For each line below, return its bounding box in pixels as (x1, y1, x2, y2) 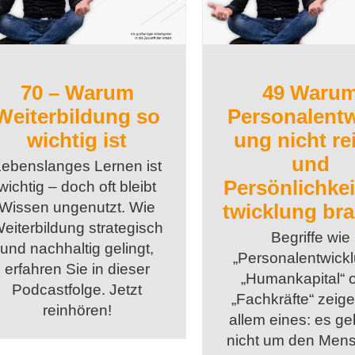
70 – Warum (20, 81, 134, 105)
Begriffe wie (270, 229, 350, 246)
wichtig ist (27, 128, 128, 153)
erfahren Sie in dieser (4, 261, 150, 278)
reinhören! (42, 302, 112, 319)
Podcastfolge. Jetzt (12, 281, 143, 299)
